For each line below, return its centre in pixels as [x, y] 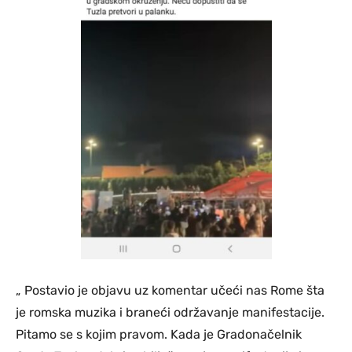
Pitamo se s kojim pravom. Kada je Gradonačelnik [159, 335]
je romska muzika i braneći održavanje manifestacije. [170, 313]
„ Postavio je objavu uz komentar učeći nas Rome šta [170, 291]
